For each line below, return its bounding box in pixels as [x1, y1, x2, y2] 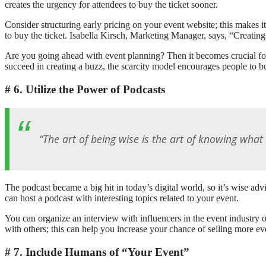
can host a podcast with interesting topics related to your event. [5, 193, 239, 203]
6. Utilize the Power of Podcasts [14, 83, 165, 96]
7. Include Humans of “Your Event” [14, 245, 189, 258]
